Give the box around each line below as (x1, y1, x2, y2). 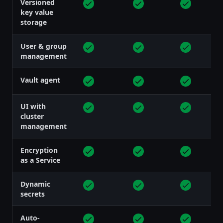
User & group (20, 41, 67, 51)
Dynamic (20, 179, 50, 189)
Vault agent (20, 75, 60, 85)
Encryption (20, 145, 58, 155)
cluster (20, 111, 44, 121)
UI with (20, 101, 46, 111)
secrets (20, 189, 45, 199)
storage (20, 17, 47, 27)
